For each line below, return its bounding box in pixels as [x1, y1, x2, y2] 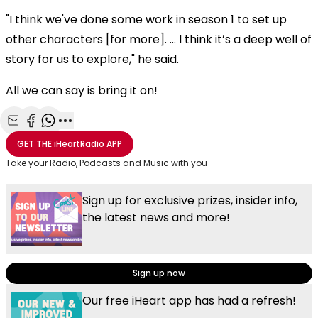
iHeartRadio [52, 137, 106, 150]
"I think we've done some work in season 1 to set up [6, 11, 287, 28]
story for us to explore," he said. [6, 50, 179, 67]
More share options [65, 128, 171, 144]
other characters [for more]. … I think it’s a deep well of [6, 31, 312, 48]
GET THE [17, 137, 52, 150]
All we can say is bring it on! [6, 82, 158, 99]
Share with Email [13, 128, 102, 144]
